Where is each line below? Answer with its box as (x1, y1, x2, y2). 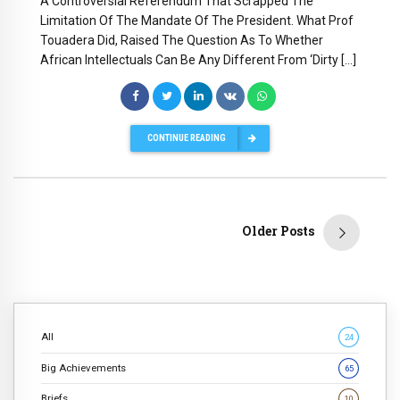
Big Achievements (41, 361, 126, 374)
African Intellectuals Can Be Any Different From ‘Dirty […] (40, 52, 356, 67)
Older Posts (242, 222, 314, 240)
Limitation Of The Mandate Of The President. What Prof (40, 12, 354, 28)
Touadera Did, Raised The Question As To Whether (40, 32, 323, 47)
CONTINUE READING (147, 132, 226, 145)
